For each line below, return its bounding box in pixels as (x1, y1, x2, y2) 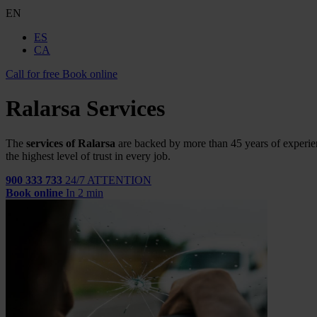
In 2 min (66, 186, 103, 199)
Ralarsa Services (6, 96, 165, 122)
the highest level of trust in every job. (6, 149, 171, 162)
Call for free (6, 68, 59, 80)
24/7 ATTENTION (65, 173, 151, 186)
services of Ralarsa (26, 137, 115, 149)
